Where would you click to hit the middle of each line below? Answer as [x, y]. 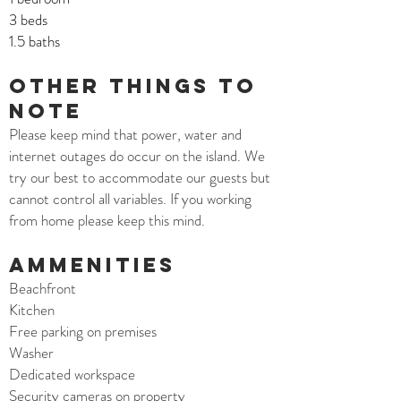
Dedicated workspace [72, 374]
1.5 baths [34, 41]
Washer [31, 353]
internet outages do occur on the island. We [137, 156]
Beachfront [43, 288]
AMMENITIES [92, 265]
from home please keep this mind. [107, 220]
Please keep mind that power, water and [125, 134]
